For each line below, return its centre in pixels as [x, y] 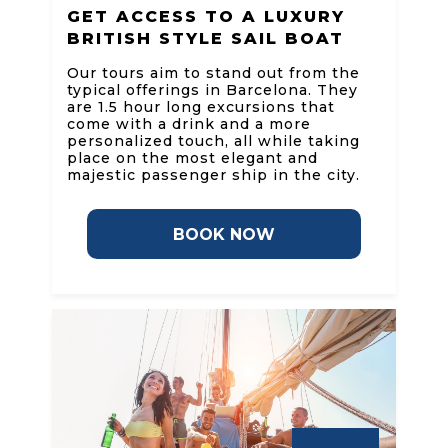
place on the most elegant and [192, 158]
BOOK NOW [223, 235]
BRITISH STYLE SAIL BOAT [205, 39]
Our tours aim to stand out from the [213, 73]
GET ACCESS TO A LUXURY [205, 17]
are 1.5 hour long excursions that [200, 107]
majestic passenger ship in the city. [213, 175]
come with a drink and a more [188, 124]
